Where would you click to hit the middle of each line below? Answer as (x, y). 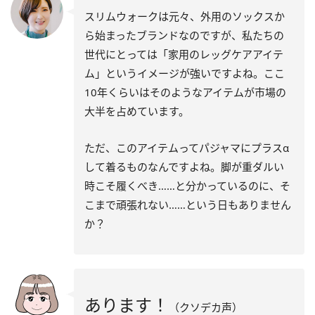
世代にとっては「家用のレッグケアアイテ (184, 54)
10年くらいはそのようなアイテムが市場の (185, 92)
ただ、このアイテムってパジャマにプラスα (187, 147)
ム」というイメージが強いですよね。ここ (185, 73)
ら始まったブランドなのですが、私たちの (184, 35)
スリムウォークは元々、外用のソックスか (185, 16)
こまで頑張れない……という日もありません (188, 204)
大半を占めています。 (137, 111)
